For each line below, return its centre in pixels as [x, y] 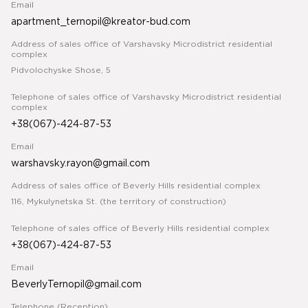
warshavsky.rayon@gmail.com [80, 164]
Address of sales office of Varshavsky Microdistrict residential [142, 45]
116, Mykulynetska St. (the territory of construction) [119, 202]
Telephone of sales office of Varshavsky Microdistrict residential [146, 98]
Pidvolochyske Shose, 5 [61, 71]
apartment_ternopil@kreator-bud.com [101, 22]
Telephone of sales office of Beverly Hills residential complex [140, 229]
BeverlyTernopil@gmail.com [76, 285]
